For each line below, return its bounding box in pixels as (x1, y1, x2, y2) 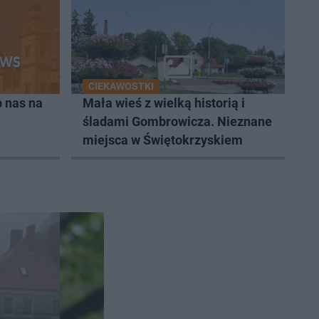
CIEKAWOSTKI (88, 80, 154, 93)
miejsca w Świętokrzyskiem (83, 132, 243, 148)
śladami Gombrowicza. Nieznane (83, 114, 272, 130)
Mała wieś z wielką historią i (83, 95, 245, 111)
